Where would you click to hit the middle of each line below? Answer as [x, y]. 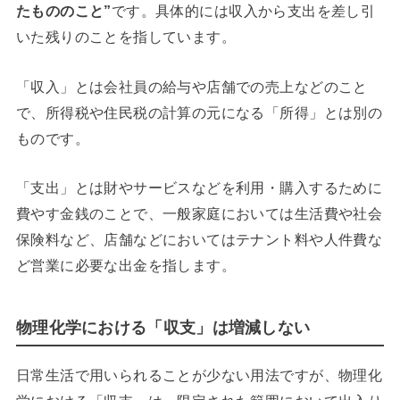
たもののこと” [63, 11]
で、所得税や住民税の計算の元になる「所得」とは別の [199, 112]
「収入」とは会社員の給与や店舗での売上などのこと [192, 86]
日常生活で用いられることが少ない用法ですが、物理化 [199, 375]
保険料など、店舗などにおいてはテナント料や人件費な [199, 240]
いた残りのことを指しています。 [126, 37]
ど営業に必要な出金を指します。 [126, 266]
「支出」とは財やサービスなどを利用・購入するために [199, 188]
